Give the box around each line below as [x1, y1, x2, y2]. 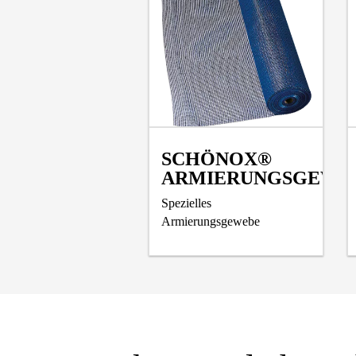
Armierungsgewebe [161, 214, 260, 228]
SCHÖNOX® [161, 148, 272, 169]
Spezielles [161, 195, 211, 210]
